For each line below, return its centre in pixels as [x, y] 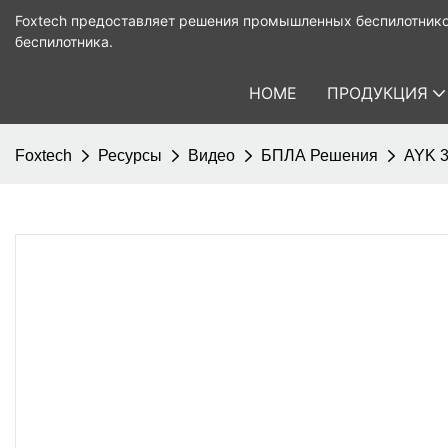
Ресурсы [130, 155]
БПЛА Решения [319, 155]
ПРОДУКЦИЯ [377, 93]
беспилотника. [64, 41]
